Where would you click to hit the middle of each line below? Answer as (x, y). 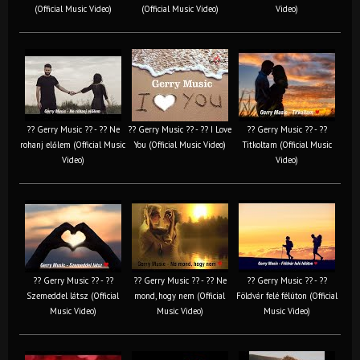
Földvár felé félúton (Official (287, 295)
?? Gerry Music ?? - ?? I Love (180, 129)
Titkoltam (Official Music (287, 144)
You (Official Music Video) (180, 144)
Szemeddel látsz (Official (73, 295)
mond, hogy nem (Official (180, 295)
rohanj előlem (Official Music (73, 144)
